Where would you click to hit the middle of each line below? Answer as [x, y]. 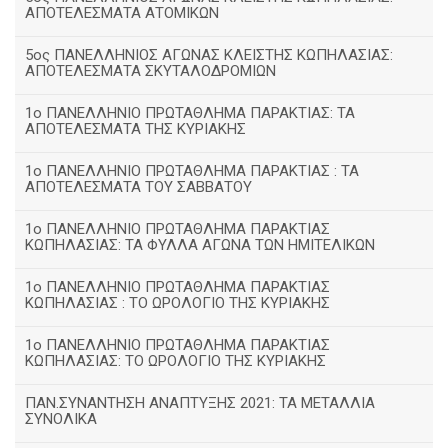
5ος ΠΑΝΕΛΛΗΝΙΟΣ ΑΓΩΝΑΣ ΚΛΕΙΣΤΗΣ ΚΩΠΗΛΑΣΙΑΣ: [209, 55]
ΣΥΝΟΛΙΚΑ [61, 419]
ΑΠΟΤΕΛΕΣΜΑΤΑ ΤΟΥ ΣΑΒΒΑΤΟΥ [138, 187]
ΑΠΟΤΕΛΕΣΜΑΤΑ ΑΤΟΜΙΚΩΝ [122, 13]
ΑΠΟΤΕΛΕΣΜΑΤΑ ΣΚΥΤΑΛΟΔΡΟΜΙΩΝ [150, 71]
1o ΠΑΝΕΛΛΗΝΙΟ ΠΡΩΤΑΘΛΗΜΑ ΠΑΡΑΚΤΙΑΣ [177, 345]
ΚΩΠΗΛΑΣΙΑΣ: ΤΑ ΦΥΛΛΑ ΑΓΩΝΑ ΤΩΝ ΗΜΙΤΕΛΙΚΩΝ [200, 245]
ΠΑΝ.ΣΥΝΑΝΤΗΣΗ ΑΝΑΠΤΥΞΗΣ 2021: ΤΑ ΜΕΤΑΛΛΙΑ [200, 403]
